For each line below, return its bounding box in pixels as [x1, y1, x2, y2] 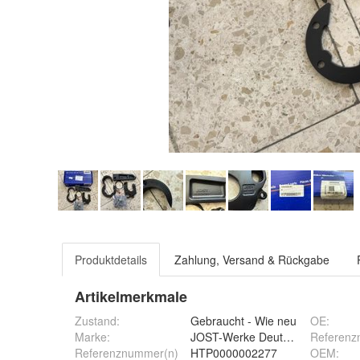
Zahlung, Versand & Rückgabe [174, 252, 329, 268]
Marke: [75, 329, 110, 345]
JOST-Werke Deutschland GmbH [190, 329, 358, 345]
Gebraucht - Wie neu [190, 313, 297, 329]
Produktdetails [75, 252, 147, 268]
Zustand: [75, 313, 120, 329]
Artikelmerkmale [75, 286, 187, 307]
